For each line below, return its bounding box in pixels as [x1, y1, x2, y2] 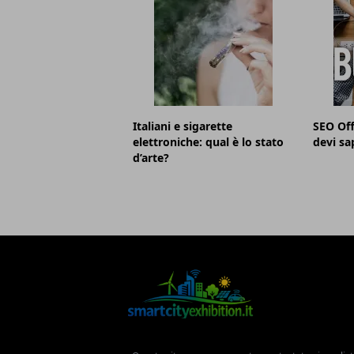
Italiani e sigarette [133, 119, 232, 134]
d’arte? [133, 150, 169, 165]
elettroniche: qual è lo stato [133, 134, 284, 149]
